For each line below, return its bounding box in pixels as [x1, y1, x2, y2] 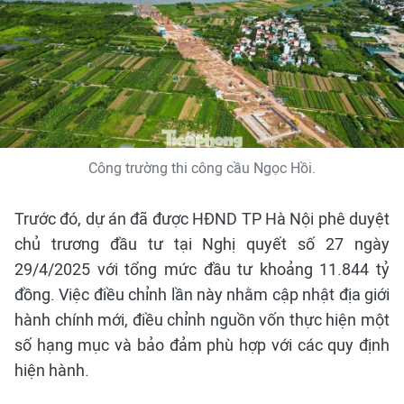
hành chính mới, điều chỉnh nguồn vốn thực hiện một [14, 309, 390, 329]
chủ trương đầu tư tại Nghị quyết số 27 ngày [14, 234, 390, 253]
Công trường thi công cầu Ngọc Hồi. [88, 159, 316, 177]
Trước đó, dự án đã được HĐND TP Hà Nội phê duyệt [14, 208, 390, 228]
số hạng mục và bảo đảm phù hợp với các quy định [14, 335, 390, 354]
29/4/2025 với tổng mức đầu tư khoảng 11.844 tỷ [14, 259, 390, 279]
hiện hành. [14, 360, 89, 380]
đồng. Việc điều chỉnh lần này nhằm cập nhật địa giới [14, 284, 390, 304]
